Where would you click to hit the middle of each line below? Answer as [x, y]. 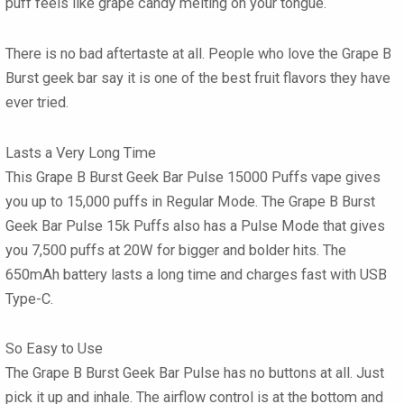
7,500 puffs [68, 250]
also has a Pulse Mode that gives [277, 225]
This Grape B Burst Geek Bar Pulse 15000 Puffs [156, 177]
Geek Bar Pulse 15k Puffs [87, 225]
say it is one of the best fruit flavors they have [244, 78]
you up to [36, 201]
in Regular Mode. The [218, 201]
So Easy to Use [54, 349]
